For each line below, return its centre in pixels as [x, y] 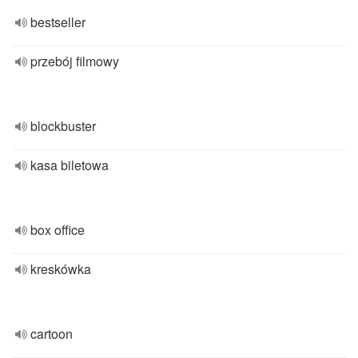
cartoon [52, 334]
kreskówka [61, 269]
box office [58, 230]
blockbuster [63, 126]
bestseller [58, 22]
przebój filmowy [75, 61]
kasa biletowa [70, 165]
